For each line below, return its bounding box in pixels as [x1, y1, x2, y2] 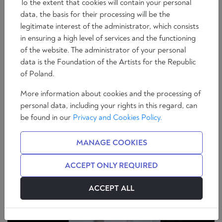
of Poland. [20, 69, 55, 79]
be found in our [20, 112, 73, 122]
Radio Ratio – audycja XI [7, 82, 111, 95]
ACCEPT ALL [89, 183, 134, 193]
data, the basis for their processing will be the [20, 9, 170, 19]
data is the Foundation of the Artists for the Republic [20, 57, 196, 67]
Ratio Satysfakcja [60, 63, 119, 73]
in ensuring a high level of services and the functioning [20, 33, 196, 43]
